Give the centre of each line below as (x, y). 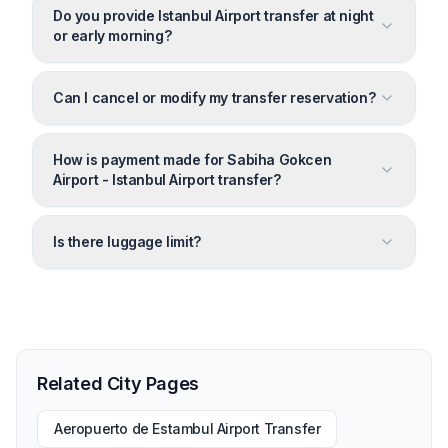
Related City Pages (118, 383)
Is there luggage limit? (127, 241)
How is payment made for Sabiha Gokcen (192, 159)
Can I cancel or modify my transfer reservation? (214, 97)
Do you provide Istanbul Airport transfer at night (213, 15)
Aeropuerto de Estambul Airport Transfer (187, 428)
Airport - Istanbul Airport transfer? (167, 179)
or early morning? (112, 35)
